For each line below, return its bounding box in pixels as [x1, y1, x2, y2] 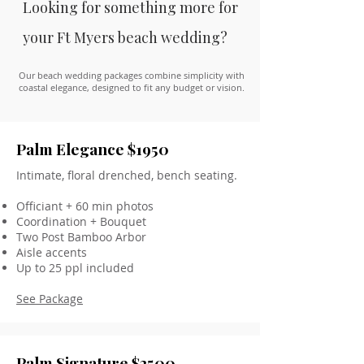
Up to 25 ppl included [16, 260, 134, 275]
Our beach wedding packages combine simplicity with [19, 69, 245, 81]
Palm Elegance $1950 [16, 138, 169, 159]
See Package [16, 291, 83, 306]
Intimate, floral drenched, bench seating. [16, 167, 237, 183]
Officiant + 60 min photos [16, 198, 154, 214]
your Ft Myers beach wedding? [23, 28, 250, 47]
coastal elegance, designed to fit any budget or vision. [19, 81, 245, 93]
